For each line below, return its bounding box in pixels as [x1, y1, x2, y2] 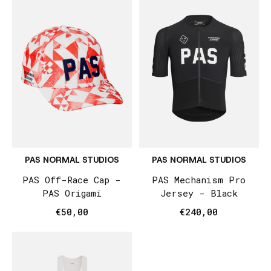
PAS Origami [42, 187, 102, 200]
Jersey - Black [160, 187, 238, 200]
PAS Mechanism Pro [152, 174, 246, 186]
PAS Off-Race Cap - [22, 174, 122, 186]
